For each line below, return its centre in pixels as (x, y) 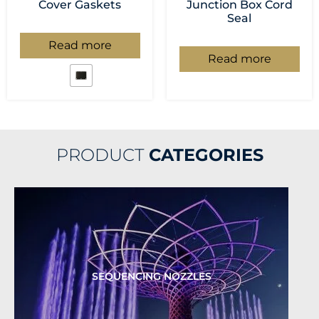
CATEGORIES (206, 155)
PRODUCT (102, 155)
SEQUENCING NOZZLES (151, 276)
